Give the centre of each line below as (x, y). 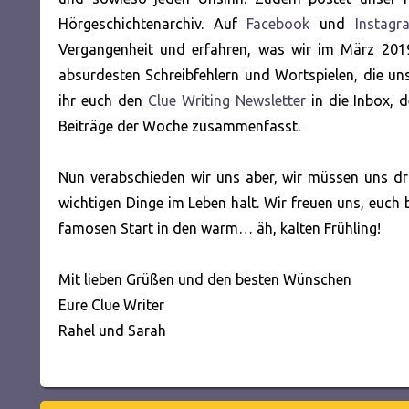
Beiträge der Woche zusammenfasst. (179, 126)
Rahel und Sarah (112, 330)
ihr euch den (103, 100)
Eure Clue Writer (111, 304)
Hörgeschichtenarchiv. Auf (153, 23)
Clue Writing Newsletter (226, 100)
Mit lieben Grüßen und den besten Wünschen (205, 279)
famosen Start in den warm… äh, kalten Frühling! (220, 228)
